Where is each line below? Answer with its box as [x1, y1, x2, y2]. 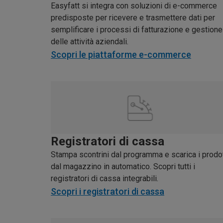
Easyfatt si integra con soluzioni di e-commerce [51, 1, 217, 11]
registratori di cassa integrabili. [51, 173, 158, 183]
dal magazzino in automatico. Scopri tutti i [51, 161, 195, 171]
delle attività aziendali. [51, 37, 128, 47]
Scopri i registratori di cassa [51, 186, 164, 197]
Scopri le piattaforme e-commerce [51, 49, 191, 60]
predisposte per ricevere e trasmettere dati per [51, 13, 215, 23]
